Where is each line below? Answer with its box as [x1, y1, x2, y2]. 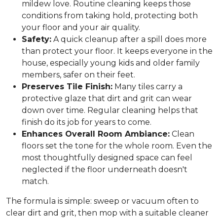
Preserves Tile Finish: [22, 82, 112, 91]
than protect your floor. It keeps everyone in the [22, 46, 213, 56]
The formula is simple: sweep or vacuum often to [6, 196, 199, 206]
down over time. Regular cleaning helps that [22, 106, 198, 115]
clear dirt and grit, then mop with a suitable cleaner [6, 208, 209, 218]
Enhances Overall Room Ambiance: [22, 129, 170, 139]
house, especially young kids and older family [22, 58, 200, 68]
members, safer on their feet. [22, 70, 135, 79]
